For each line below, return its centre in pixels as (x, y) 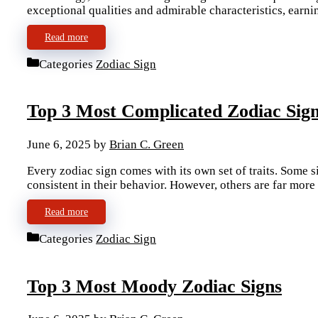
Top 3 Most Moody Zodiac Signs (154, 286)
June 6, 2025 (59, 145)
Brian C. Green (147, 145)
